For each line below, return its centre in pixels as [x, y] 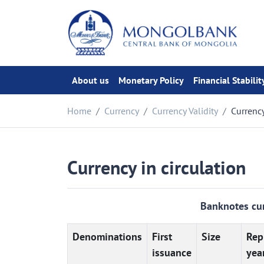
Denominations [107, 237]
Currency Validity [185, 111]
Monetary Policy [151, 80]
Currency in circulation [156, 167]
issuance [172, 253]
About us [90, 80]
